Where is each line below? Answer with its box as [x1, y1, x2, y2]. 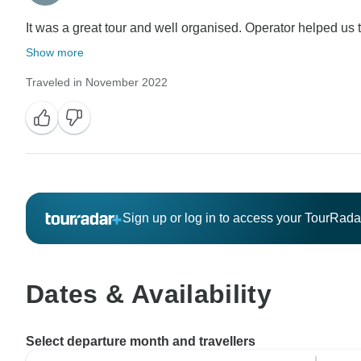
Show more [26, 45, 84, 59]
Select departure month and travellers [26, 334, 255, 349]
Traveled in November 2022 [26, 75, 168, 89]
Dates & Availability [26, 279, 272, 309]
